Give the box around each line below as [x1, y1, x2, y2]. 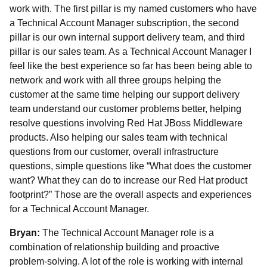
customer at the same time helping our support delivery [10, 89, 240, 100]
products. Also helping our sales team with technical [10, 132, 228, 142]
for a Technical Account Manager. [10, 204, 149, 214]
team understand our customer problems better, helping [10, 104, 241, 114]
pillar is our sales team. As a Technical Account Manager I [10, 46, 252, 57]
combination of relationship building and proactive [10, 242, 219, 252]
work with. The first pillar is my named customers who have [10, 4, 257, 14]
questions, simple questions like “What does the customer [10, 161, 252, 171]
